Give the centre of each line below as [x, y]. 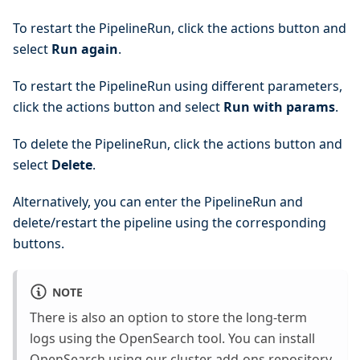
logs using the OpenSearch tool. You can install [172, 339]
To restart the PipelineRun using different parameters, [178, 86]
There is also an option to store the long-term [168, 318]
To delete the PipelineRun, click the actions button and [178, 144]
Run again [85, 49]
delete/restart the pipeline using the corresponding [170, 223]
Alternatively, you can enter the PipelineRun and [158, 202]
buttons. [39, 244]
